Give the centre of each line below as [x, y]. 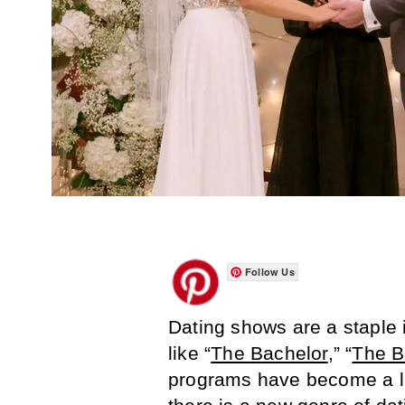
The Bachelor [269, 353]
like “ [190, 353]
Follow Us [270, 272]
